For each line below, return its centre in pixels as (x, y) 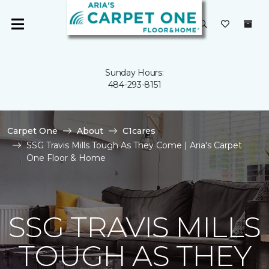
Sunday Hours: (134, 73)
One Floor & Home (66, 158)
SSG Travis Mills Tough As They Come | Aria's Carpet (134, 145)
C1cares (139, 131)
